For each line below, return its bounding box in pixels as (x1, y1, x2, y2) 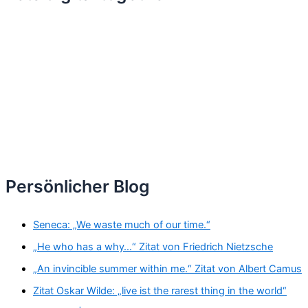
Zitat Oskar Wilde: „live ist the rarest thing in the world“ (33, 284, 287, 297)
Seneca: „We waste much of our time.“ (33, 218, 210, 231)
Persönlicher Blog (5, 176, 150, 197)
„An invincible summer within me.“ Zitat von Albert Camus (33, 262, 302, 275)
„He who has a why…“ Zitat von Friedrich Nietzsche (33, 240, 273, 253)
